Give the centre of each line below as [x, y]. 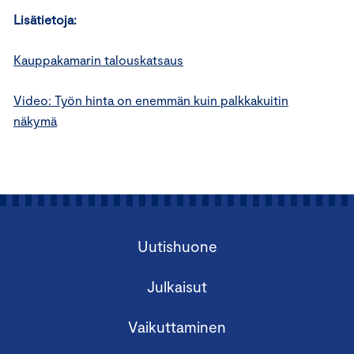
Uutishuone [177, 246]
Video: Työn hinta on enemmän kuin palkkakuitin [151, 100]
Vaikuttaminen [177, 327]
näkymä [35, 121]
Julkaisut [177, 286]
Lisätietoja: [47, 19]
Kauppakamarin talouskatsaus [98, 60]
